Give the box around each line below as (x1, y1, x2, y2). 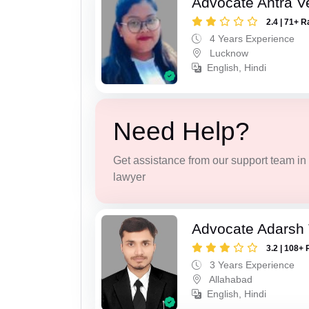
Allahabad (207, 273, 253, 285)
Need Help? (112, 117, 250, 146)
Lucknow (207, 48, 249, 59)
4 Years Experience (207, 33, 295, 45)
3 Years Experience (207, 259, 295, 270)
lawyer (112, 171, 146, 183)
